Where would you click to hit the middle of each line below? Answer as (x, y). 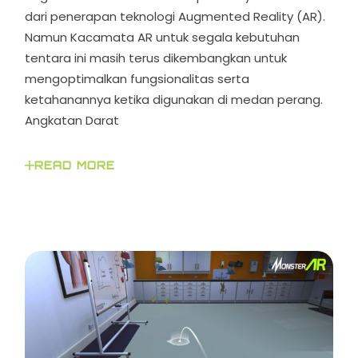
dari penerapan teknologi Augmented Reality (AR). (175, 17)
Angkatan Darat (72, 121)
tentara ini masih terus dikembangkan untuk (156, 58)
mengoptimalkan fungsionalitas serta (137, 79)
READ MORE (75, 166)
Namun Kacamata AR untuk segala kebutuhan (163, 38)
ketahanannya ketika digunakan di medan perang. (174, 100)
